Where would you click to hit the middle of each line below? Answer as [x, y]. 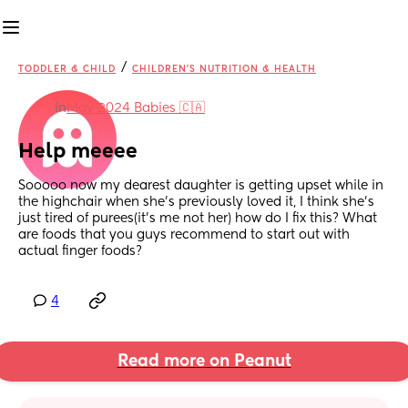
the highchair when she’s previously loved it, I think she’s [196, 203]
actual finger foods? [80, 252]
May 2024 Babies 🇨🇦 [136, 108]
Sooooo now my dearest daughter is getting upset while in [201, 186]
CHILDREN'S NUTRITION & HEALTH [224, 69]
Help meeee [78, 153]
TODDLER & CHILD [67, 69]
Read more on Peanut [204, 362]
